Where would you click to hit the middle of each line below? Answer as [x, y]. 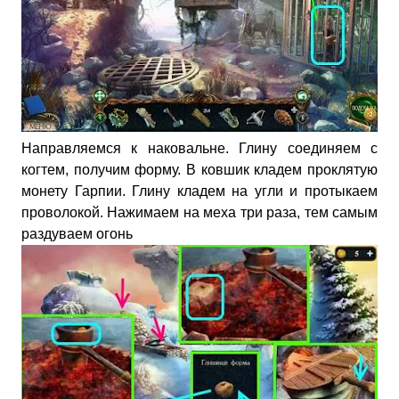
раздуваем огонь [77, 234]
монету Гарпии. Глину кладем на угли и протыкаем [199, 191]
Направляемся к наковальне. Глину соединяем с [199, 148]
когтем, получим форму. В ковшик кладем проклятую [199, 170]
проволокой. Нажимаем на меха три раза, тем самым [199, 212]
